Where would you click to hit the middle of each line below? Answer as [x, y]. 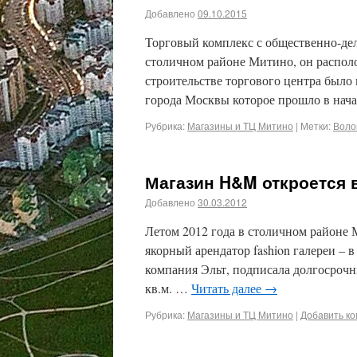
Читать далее [228, 288]
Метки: [316, 126]
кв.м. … [168, 288]
